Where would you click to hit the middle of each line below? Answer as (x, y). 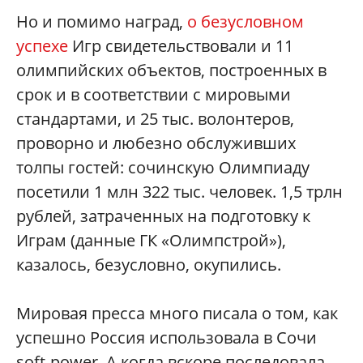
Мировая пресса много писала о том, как (177, 314)
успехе (42, 46)
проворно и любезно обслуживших (156, 143)
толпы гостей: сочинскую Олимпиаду (163, 168)
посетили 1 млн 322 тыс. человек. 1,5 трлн (179, 192)
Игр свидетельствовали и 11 (181, 46)
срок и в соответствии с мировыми (154, 95)
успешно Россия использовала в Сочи (167, 338)
